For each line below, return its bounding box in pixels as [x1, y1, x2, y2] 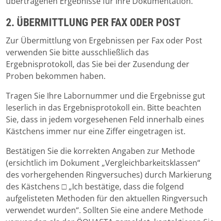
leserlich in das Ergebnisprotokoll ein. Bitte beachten [6, 102, 201, 113]
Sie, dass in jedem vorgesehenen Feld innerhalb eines [6, 114, 204, 125]
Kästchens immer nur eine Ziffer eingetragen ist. [6, 126, 185, 137]
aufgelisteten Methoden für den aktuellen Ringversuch [6, 193, 208, 204]
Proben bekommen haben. [6, 71, 106, 82]
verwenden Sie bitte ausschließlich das [6, 47, 149, 58]
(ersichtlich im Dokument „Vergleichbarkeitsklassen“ [6, 157, 200, 169]
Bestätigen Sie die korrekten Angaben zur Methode [6, 146, 195, 157]
